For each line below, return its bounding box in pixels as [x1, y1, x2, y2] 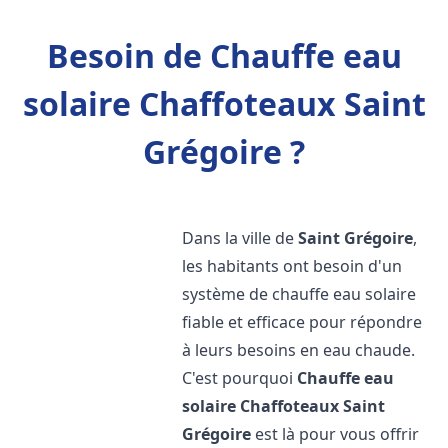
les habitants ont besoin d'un [182, 255, 403, 277]
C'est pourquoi [182, 367, 298, 389]
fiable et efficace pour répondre [182, 311, 423, 333]
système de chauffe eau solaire [182, 283, 417, 305]
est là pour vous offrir [251, 423, 420, 445]
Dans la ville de [182, 227, 299, 249]
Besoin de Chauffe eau [46, 34, 402, 77]
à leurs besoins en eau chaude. [182, 339, 416, 361]
